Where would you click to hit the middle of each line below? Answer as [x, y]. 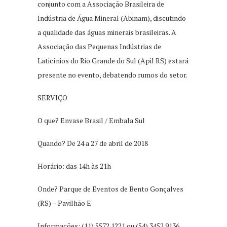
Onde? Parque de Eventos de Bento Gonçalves [110, 188]
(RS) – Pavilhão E [64, 203]
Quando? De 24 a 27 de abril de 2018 [93, 143]
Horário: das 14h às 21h [74, 166]
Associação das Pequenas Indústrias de [99, 46]
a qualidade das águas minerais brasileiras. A [107, 32]
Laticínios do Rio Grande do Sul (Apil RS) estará [113, 60]
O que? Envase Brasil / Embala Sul [91, 120]
